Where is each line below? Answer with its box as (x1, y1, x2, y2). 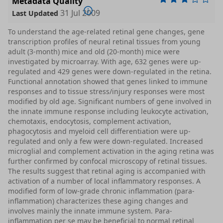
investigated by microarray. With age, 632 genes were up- (8, 57, 201, 67)
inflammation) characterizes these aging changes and (8, 196, 188, 206)
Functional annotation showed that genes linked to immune (8, 77, 208, 87)
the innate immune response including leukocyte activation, (8, 107, 209, 116)
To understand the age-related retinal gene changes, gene (8, 27, 205, 37)
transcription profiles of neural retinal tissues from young (8, 37, 201, 47)
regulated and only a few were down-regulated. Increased (8, 136, 203, 146)
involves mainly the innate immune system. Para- (8, 206, 172, 216)
